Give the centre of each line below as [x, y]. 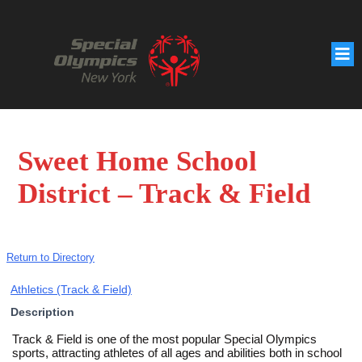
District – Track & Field [164, 194]
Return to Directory [51, 257]
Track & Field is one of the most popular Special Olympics [164, 339]
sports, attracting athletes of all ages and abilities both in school [177, 352]
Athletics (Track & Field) [71, 289]
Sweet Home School [137, 162]
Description [42, 311]
